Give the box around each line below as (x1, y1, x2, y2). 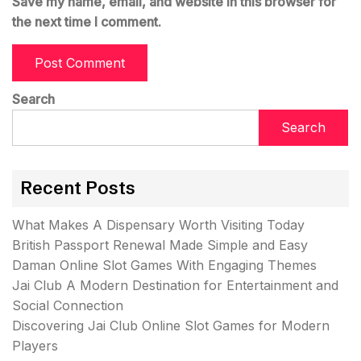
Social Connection (12, 297, 123, 313)
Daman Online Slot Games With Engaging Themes (12, 257, 317, 273)
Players (12, 338, 58, 354)
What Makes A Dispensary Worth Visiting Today (12, 217, 305, 233)
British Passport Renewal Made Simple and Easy (12, 237, 308, 253)
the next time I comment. (12, 14, 161, 30)
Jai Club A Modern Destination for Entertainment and (12, 277, 338, 293)
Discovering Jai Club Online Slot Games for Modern (12, 317, 330, 334)
